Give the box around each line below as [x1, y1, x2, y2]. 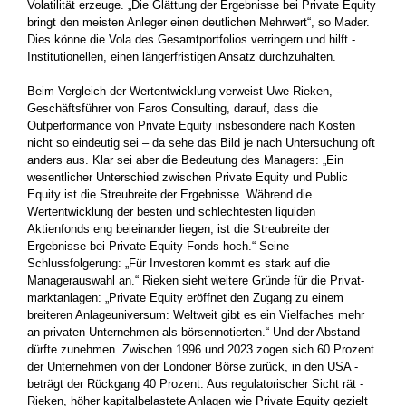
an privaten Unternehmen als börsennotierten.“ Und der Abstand [27, 325, 360, 340]
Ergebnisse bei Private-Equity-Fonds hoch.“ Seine [27, 239, 289, 254]
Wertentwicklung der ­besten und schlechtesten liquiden [27, 205, 315, 219]
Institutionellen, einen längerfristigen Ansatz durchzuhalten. [27, 49, 336, 63]
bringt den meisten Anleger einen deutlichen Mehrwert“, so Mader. [27, 14, 370, 29]
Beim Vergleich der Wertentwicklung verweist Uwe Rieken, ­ [27, 84, 340, 99]
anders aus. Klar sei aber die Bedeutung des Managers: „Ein [27, 153, 343, 168]
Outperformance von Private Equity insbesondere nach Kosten [27, 119, 355, 133]
